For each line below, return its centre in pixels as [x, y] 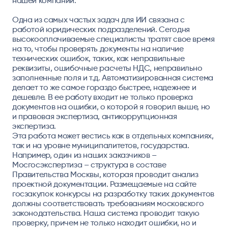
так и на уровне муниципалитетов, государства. [101, 145]
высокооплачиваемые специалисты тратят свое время [113, 39]
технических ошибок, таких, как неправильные [98, 58]
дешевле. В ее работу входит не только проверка [102, 97]
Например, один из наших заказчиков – [84, 155]
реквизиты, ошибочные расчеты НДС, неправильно [107, 68]
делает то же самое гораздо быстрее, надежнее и [104, 87]
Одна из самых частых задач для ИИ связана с [98, 19]
